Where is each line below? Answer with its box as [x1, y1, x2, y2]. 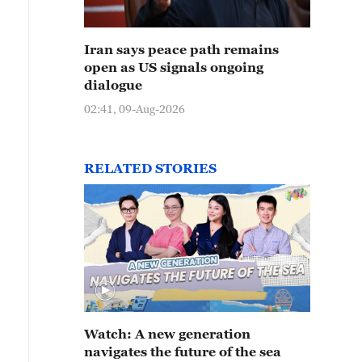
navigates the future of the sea [84, 344, 281, 359]
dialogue [84, 78, 142, 92]
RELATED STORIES [84, 161, 217, 175]
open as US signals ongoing [84, 60, 263, 74]
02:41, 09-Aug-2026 [84, 102, 185, 116]
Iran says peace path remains [84, 42, 279, 57]
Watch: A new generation [84, 326, 250, 341]
